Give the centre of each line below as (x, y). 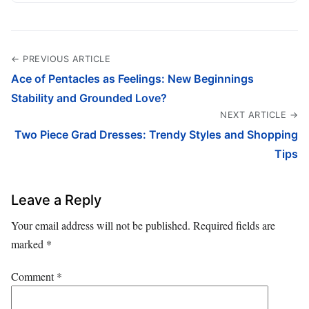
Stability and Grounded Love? (89, 98)
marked (29, 244)
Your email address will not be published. (101, 226)
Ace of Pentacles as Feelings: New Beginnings (132, 79)
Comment (34, 276)
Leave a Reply (56, 200)
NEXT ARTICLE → (259, 115)
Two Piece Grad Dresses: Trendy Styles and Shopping (156, 135)
